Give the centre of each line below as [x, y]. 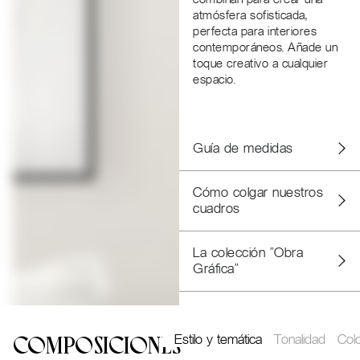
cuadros [217, 208]
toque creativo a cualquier [261, 64]
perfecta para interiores [255, 32]
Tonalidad [299, 339]
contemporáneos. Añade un [266, 48]
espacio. [215, 80]
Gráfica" [216, 268]
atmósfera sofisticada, [250, 16]
